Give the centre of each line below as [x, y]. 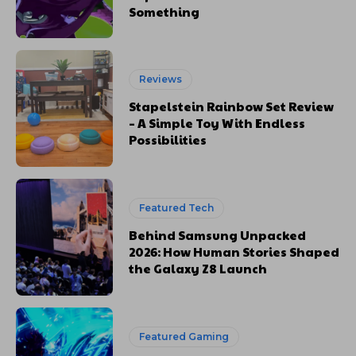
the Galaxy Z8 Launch [198, 269]
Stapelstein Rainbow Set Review [232, 106]
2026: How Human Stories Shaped [234, 252]
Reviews [161, 79]
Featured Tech [177, 208]
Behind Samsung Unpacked [218, 235]
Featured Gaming [184, 337]
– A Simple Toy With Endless [217, 123]
